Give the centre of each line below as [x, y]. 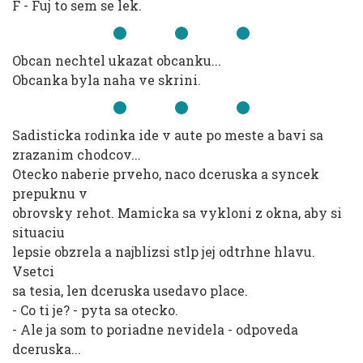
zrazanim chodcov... [77, 154]
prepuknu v [50, 193]
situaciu [38, 232]
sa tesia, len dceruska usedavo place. [130, 290]
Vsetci [33, 271]
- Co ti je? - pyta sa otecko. [95, 310]
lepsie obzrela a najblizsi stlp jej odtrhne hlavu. [164, 252]
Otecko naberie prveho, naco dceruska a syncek [166, 174]
